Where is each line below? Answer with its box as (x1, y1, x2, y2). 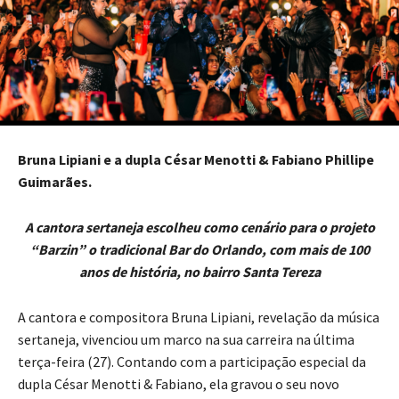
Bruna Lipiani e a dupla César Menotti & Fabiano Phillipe (18, 151, 374, 169)
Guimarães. (18, 173, 92, 191)
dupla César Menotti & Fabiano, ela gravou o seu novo (18, 375, 339, 394)
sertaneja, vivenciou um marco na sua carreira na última (18, 330, 354, 349)
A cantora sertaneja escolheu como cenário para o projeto (24, 218, 375, 237)
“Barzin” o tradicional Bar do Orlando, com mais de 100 (29, 240, 370, 259)
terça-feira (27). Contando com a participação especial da (18, 353, 366, 371)
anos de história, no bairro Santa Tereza (78, 263, 321, 281)
